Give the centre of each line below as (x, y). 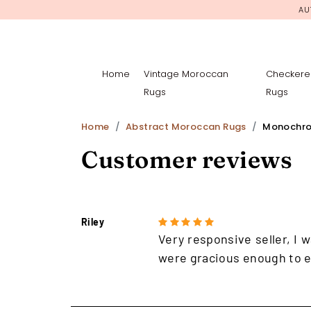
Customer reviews (187, 159)
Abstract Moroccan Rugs (186, 126)
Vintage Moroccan (186, 74)
